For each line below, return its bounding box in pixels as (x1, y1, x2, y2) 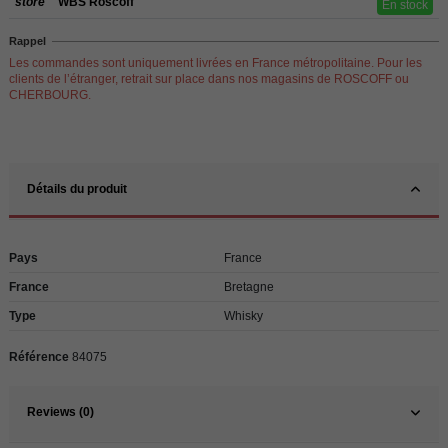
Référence (9, 350, 69, 365)
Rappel (9, 35, 46, 48)
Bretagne (224, 280, 274, 295)
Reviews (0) (27, 404, 94, 419)
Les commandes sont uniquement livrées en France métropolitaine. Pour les (9, 56, 422, 71)
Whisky (224, 309, 263, 324)
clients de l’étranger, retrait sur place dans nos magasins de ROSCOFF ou (9, 72, 409, 87)
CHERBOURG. (9, 88, 91, 103)
